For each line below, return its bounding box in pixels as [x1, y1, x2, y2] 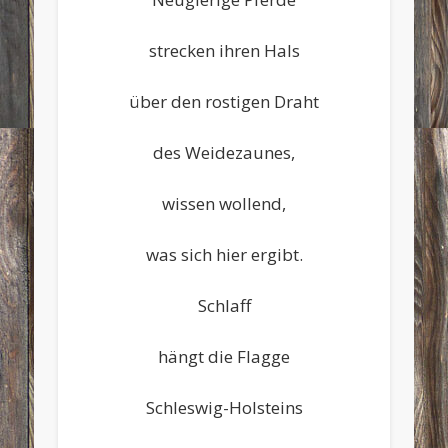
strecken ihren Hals [148, 38, 300, 62]
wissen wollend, [162, 191, 286, 215]
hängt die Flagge [158, 344, 290, 368]
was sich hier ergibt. [145, 242, 303, 266]
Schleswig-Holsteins [145, 395, 303, 419]
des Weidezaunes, [153, 140, 295, 164]
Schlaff [197, 293, 251, 317]
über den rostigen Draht [129, 89, 319, 113]
